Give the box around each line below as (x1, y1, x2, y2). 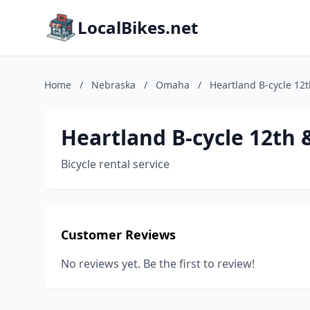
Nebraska (91, 78, 136, 91)
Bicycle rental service (61, 156, 170, 172)
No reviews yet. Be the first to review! (61, 256, 255, 271)
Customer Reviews (61, 226, 176, 243)
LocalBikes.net (77, 16, 198, 39)
